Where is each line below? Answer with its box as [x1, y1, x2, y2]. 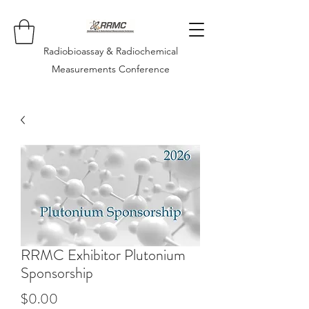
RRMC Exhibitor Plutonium [21, 243, 186, 266]
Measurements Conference [51, 62, 170, 75]
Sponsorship [21, 261, 93, 283]
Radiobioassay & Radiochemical [43, 44, 178, 57]
